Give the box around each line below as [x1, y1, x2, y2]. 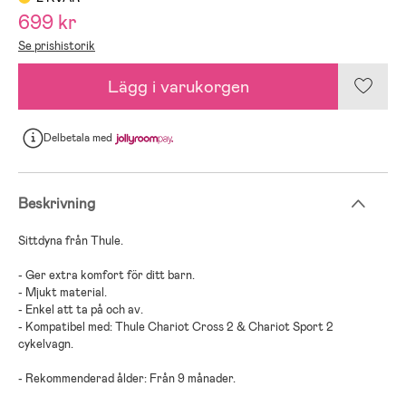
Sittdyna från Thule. [18, 232, 123, 248]
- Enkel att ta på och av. [18, 301, 143, 317]
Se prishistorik [18, 37, 95, 53]
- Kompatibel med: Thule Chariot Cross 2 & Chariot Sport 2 [18, 318, 333, 334]
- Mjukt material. [18, 284, 107, 300]
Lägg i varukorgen [107, 74, 249, 98]
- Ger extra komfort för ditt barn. [18, 266, 195, 283]
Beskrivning [18, 193, 95, 213]
